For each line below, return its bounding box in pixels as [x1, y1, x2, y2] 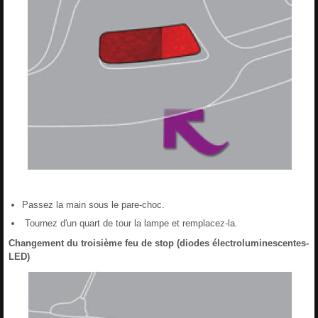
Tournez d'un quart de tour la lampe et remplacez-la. [22, 217, 238, 229]
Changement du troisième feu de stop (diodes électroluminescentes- [9, 237, 309, 248]
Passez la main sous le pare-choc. [22, 199, 165, 210]
